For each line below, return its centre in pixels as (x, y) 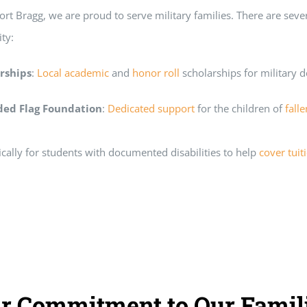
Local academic (73, 73)
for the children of (240, 109)
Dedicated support (151, 109)
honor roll (156, 73)
